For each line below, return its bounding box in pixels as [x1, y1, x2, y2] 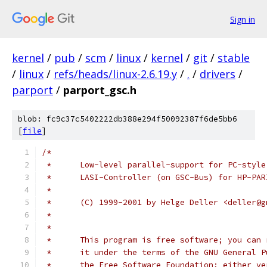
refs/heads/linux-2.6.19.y [54, 67, 177, 81]
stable [218, 51, 250, 65]
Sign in [230, 13, 255, 25]
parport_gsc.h [63, 83, 136, 97]
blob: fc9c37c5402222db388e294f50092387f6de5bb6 [18, 114, 237, 124]
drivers [200, 67, 235, 81]
